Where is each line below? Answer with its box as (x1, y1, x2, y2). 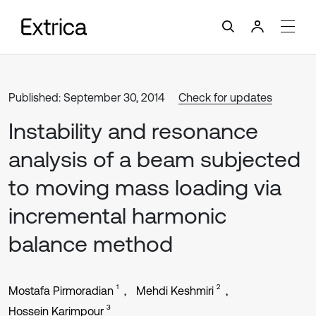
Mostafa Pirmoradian (8, 284, 114, 297)
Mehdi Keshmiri (136, 284, 214, 297)
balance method (8, 231, 173, 257)
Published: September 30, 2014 (8, 91, 164, 104)
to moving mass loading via (8, 174, 281, 200)
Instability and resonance (8, 118, 258, 144)
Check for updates (178, 91, 272, 104)
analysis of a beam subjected (8, 146, 300, 172)
